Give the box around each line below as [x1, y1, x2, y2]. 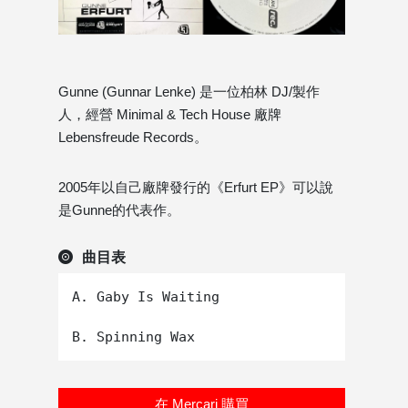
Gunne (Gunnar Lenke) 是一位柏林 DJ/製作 [58, 84, 320, 100]
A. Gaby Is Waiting [72, 289, 219, 306]
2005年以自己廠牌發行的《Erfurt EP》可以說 [58, 179, 333, 196]
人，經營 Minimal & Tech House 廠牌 [58, 107, 281, 123]
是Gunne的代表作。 [58, 202, 180, 219]
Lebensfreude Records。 [58, 129, 208, 146]
